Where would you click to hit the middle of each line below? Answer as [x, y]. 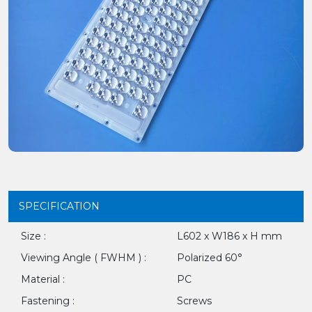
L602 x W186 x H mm [229, 236]
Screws [194, 301]
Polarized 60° [210, 258]
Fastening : [48, 301]
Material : [43, 279]
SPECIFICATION [59, 206]
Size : [33, 236]
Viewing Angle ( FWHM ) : [84, 258]
